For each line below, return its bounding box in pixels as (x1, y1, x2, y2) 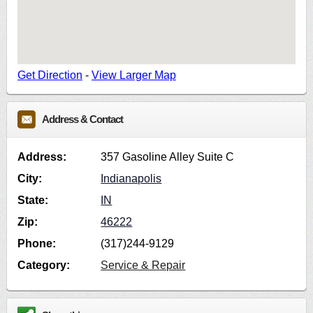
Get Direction (17, 69, 82, 82)
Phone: (17, 238, 56, 250)
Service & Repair (101, 259, 186, 272)
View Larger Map (91, 69, 176, 82)
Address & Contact (41, 114, 123, 126)
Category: (17, 259, 70, 272)
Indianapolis (101, 173, 162, 185)
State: (17, 194, 48, 207)
